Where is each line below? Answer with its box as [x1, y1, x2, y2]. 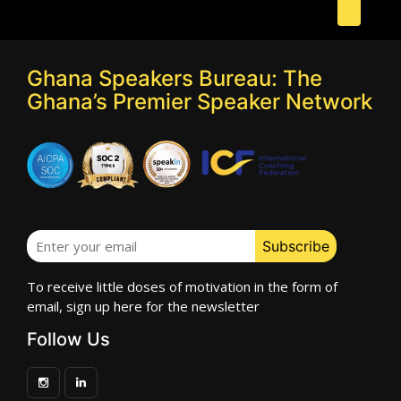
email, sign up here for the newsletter [27, 297, 260, 315]
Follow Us [27, 328, 110, 350]
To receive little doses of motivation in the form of [27, 277, 337, 295]
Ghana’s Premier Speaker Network [27, 89, 372, 115]
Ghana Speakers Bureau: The [27, 65, 322, 91]
